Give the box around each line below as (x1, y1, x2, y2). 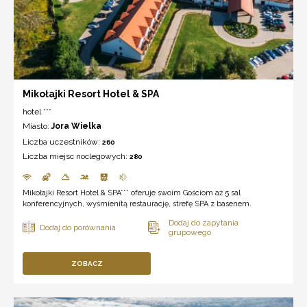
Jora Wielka (51, 121, 101, 131)
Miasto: (23, 121, 51, 131)
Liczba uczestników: (23, 136, 102, 147)
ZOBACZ (71, 259, 103, 267)
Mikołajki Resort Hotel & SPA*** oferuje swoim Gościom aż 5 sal (23, 188, 241, 197)
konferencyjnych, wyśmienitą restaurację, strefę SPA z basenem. (23, 199, 251, 208)
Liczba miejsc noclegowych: (23, 151, 130, 161)
